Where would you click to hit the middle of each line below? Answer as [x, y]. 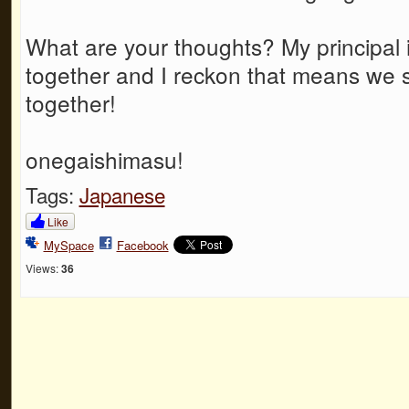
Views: [42, 267]
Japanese [122, 194]
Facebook [142, 245]
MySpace [68, 245]
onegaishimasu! [104, 159]
